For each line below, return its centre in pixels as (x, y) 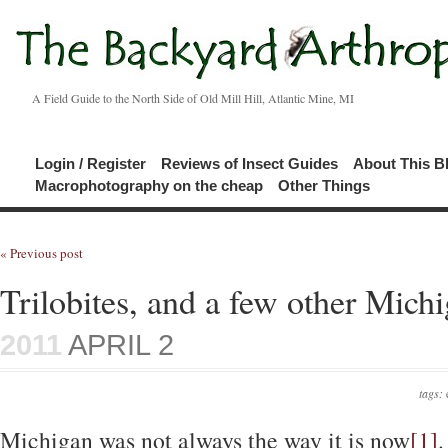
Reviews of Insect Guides (249, 163)
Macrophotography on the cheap (149, 185)
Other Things (324, 185)
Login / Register (90, 163)
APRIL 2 (118, 345)
